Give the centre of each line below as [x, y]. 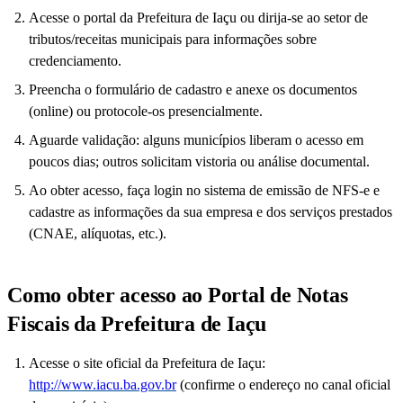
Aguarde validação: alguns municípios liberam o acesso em [196, 140]
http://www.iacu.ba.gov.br [103, 385]
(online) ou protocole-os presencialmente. [146, 112]
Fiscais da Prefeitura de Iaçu [137, 324]
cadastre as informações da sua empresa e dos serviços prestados [210, 212]
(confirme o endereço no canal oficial [283, 385]
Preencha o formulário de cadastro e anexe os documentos [193, 90]
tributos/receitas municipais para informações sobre [173, 40]
